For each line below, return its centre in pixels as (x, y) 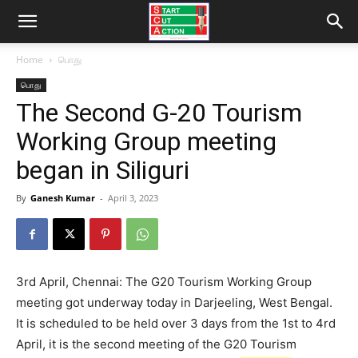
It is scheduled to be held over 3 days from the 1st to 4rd (176, 323)
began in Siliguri (103, 170)
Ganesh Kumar (63, 198)
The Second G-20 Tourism (159, 113)
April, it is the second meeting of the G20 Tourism (156, 344)
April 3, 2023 (133, 198)
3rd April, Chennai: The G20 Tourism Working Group (164, 282)
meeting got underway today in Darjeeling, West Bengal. (174, 302)
